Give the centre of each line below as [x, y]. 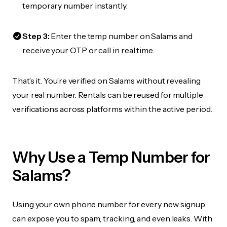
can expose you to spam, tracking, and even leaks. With [112, 218]
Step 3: [36, 36]
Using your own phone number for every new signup [109, 204]
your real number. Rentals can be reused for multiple [108, 95]
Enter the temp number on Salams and [121, 36]
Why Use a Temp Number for [111, 157]
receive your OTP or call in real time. [88, 50]
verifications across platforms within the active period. [112, 109]
